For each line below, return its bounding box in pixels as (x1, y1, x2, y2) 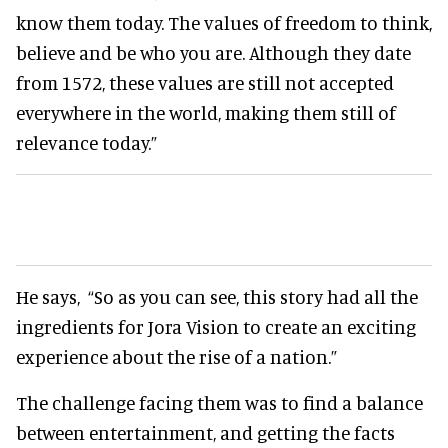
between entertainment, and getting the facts (16, 420, 395, 444)
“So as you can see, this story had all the (88, 284, 418, 308)
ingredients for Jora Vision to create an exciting (16, 314, 416, 338)
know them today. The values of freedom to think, (16, 10, 432, 34)
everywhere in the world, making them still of (16, 100, 396, 124)
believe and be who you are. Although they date (16, 40, 411, 64)
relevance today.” (16, 130, 157, 154)
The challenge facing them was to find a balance (16, 390, 423, 414)
